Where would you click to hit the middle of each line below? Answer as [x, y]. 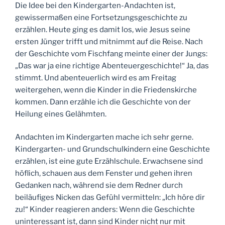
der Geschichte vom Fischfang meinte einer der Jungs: [111, 53]
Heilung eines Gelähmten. [61, 114]
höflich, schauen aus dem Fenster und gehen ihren [104, 174]
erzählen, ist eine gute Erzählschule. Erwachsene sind [109, 161]
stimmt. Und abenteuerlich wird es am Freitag [96, 78]
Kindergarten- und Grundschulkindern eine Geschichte [113, 149]
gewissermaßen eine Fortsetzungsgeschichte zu [101, 17]
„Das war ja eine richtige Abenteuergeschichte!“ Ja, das [112, 66]
